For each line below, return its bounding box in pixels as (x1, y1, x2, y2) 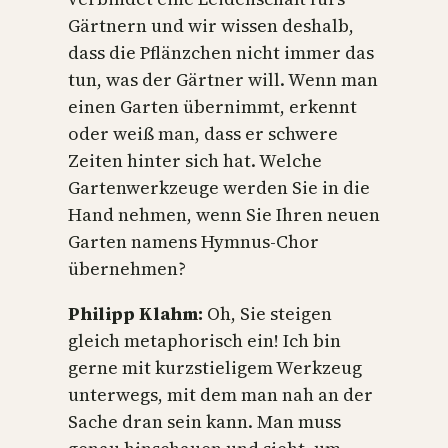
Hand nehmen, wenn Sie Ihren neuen (68, 201, 380, 227)
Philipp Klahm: (68, 300, 207, 326)
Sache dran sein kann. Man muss (68, 408, 341, 434)
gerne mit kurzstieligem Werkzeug (68, 354, 362, 380)
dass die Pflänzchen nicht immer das (68, 39, 374, 65)
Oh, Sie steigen (207, 300, 332, 326)
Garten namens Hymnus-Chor (68, 228, 319, 254)
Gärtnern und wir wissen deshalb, (68, 12, 354, 38)
